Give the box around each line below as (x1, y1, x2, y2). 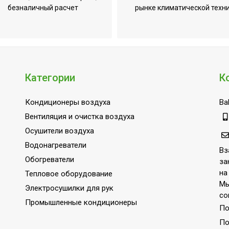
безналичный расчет (8, 4, 78, 12)
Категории (25, 72, 75, 84)
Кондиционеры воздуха (25, 98, 110, 107)
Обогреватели (25, 155, 74, 165)
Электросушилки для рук (25, 184, 113, 193)
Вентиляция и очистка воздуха (25, 112, 134, 122)
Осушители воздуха (25, 126, 94, 136)
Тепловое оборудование (25, 169, 112, 179)
